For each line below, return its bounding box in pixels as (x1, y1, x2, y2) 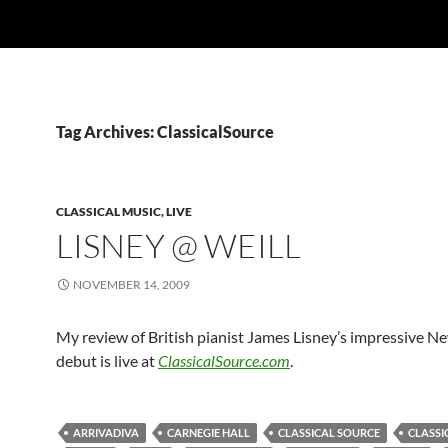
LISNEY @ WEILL (56, 225, 301, 266)
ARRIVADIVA (73, 426, 139, 439)
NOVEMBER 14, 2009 (73, 277, 190, 292)
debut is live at (56, 351, 158, 370)
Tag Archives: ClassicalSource (56, 122, 274, 141)
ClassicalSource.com (158, 351, 290, 370)
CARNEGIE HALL (167, 426, 250, 439)
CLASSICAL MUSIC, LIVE (56, 204, 192, 219)
